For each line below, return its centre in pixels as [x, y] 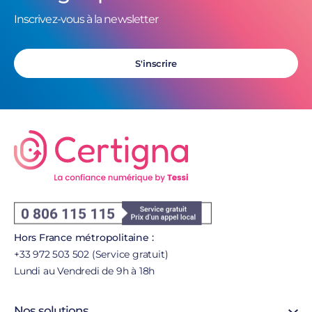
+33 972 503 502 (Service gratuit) [91, 255]
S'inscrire [156, 64]
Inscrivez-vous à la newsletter [86, 19]
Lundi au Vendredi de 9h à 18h [85, 271]
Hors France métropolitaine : [84, 238]
